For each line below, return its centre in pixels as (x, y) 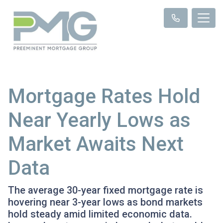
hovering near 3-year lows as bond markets (105, 202)
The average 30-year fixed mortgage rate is (106, 190)
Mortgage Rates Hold (104, 96)
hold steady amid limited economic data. (100, 214)
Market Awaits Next (96, 144)
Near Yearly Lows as (99, 120)
